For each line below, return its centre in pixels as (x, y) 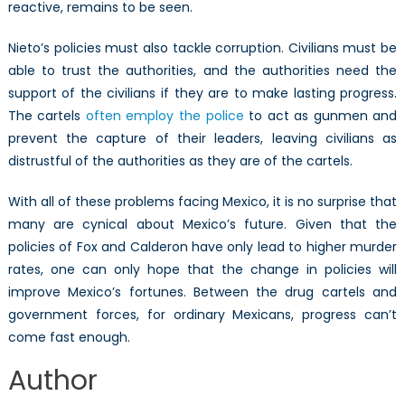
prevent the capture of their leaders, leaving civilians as (202, 138)
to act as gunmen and (320, 115)
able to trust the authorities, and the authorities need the (202, 70)
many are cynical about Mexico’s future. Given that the (202, 224)
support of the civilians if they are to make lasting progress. (202, 93)
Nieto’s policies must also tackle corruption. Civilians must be (202, 47)
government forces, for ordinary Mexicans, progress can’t (202, 314)
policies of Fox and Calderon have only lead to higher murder (202, 246)
